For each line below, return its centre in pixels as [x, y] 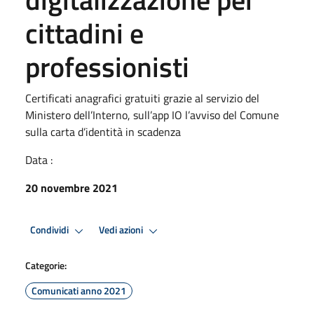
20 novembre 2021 [71, 187]
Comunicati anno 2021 [79, 290]
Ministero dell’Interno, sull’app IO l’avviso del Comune [152, 115]
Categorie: [46, 265]
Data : [39, 159]
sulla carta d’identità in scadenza [103, 131]
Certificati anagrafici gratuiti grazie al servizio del [142, 98]
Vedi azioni [122, 230]
